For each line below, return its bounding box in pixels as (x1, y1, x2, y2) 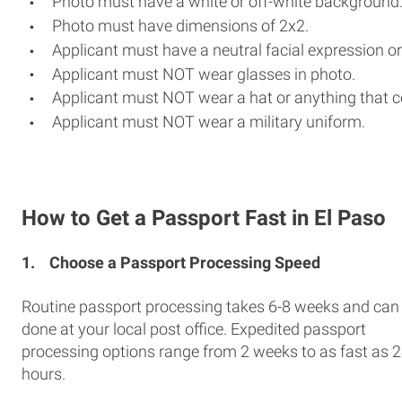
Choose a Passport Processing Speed (49, 252, 320, 272)
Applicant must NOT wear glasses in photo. (52, 64, 355, 83)
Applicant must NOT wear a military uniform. (52, 112, 365, 131)
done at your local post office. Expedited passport (22, 319, 366, 338)
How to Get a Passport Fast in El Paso (22, 205, 386, 231)
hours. (22, 363, 66, 383)
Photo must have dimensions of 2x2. (52, 16, 309, 35)
